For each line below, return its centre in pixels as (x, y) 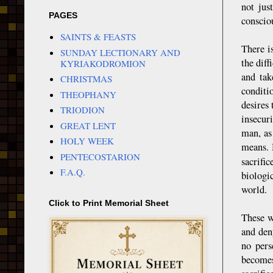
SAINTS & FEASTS (98, 37)
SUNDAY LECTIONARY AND (120, 52)
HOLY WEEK (87, 141)
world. (254, 189)
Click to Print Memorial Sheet (109, 203)
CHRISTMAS (86, 79)
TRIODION (82, 110)
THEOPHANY (88, 94)
